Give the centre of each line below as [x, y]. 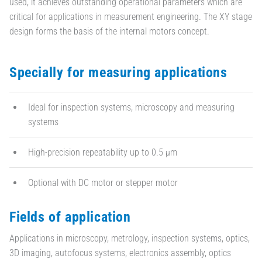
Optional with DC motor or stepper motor [103, 182]
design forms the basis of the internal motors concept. [109, 31]
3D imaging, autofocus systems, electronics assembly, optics [120, 253]
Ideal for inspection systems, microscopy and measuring [131, 107]
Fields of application [70, 217]
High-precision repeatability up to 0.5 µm [103, 152]
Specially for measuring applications [118, 72]
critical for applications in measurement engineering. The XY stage [131, 16]
